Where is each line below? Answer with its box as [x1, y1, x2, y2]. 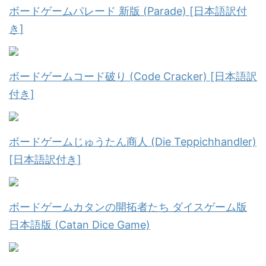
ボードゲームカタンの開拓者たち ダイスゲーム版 [9, 201, 247, 213]
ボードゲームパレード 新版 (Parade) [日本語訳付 [9, 5, 247, 17]
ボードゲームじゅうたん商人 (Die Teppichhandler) [9, 135, 256, 148]
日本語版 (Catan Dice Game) [9, 218, 150, 231]
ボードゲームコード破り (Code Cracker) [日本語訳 [9, 70, 257, 83]
